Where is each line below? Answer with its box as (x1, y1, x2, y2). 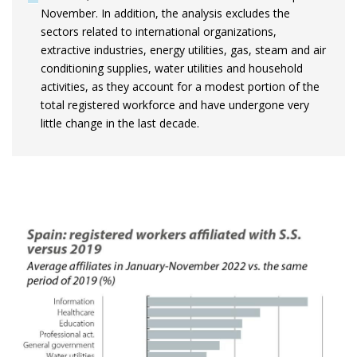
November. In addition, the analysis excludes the (41, 5, 290, 21)
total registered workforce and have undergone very (41, 96, 309, 112)
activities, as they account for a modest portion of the (41, 78, 320, 94)
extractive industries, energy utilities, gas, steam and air (41, 41, 326, 57)
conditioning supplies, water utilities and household (41, 60, 303, 76)
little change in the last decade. (41, 115, 199, 131)
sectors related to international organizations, (41, 23, 277, 39)
